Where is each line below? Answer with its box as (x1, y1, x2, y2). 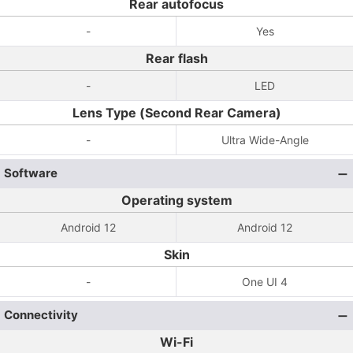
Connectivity (4, 307, 78, 322)
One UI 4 (242, 275, 288, 288)
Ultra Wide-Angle (221, 133, 309, 147)
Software (4, 165, 58, 180)
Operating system (121, 192, 232, 208)
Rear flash (145, 50, 208, 66)
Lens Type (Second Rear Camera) (72, 105, 281, 121)
